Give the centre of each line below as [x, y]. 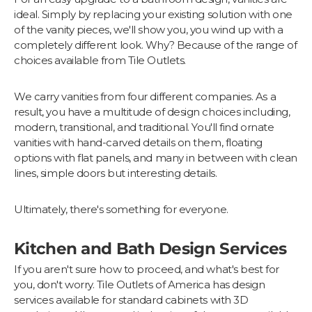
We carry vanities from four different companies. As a [145, 97]
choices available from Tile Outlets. [100, 61]
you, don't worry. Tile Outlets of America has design [140, 284]
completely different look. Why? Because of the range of [156, 45]
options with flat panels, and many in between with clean [156, 158]
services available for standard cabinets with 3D [131, 299]
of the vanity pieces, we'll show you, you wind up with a [149, 30]
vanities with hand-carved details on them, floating [139, 143]
